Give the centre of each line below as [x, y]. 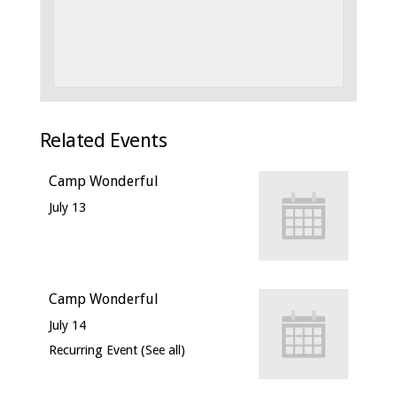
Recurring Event [94, 350]
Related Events [103, 140]
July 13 [67, 207]
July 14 [67, 326]
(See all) [163, 350]
